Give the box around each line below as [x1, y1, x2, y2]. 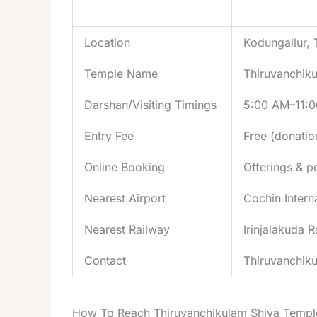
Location [84, 35, 130, 50]
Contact [84, 253, 126, 267]
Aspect [84, 1, 121, 16]
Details [243, 1, 279, 16]
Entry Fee [84, 128, 134, 143]
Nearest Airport [84, 190, 166, 205]
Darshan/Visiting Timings [84, 97, 217, 112]
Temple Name [84, 66, 158, 81]
